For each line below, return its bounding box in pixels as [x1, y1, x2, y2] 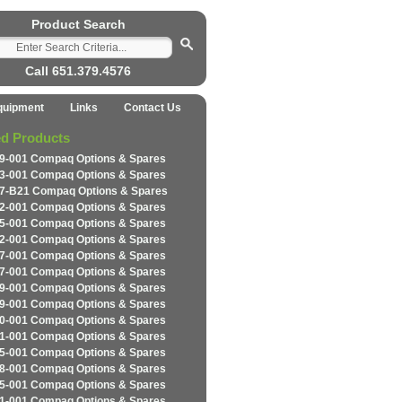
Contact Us [123, 101, 181, 114]
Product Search [31, 17, 126, 31]
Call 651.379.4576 [25, 64, 131, 78]
